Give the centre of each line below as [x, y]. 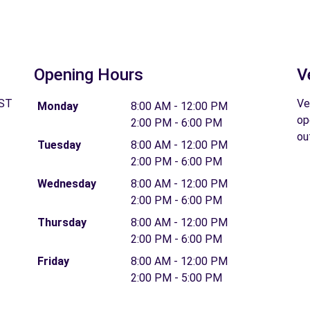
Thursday [62, 222]
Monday [57, 106]
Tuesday [59, 145]
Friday [53, 261]
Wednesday [66, 184]
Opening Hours [89, 75]
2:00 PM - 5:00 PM [176, 278]
